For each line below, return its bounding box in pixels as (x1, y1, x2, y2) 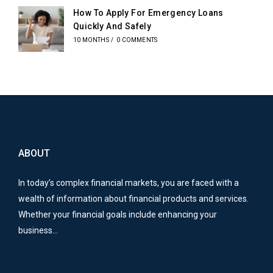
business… (18, 225, 58, 235)
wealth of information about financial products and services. (18, 193, 249, 204)
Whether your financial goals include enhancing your (18, 209, 217, 219)
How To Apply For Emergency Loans (73, 8, 224, 18)
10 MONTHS (73, 37, 109, 44)
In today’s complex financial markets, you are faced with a (18, 177, 239, 188)
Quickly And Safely (73, 21, 152, 32)
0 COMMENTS (116, 37, 158, 44)
